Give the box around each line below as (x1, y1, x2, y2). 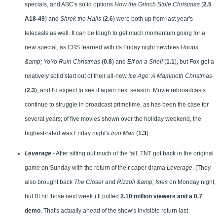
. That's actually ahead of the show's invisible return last (40, 207, 188, 215)
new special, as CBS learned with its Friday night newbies (25, 44, 181, 51)
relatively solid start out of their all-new (25, 73, 128, 80)
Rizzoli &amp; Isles (117, 179, 168, 186)
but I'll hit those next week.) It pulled (25, 193, 119, 200)
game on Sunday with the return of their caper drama (25, 164, 167, 172)
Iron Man (111, 130, 135, 137)
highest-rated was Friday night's (25, 130, 111, 137)
